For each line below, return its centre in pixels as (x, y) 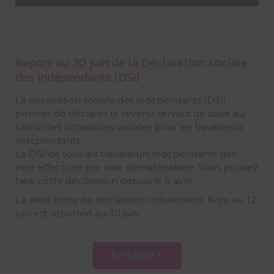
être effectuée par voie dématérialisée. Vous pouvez (136, 167)
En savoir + (137, 255)
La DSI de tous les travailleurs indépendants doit (126, 154)
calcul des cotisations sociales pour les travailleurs (129, 127)
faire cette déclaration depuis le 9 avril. (104, 180)
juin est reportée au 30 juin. (78, 213)
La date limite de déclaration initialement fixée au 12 (135, 199)
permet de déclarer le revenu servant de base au (130, 113)
